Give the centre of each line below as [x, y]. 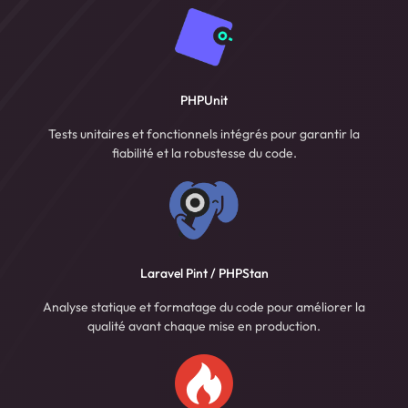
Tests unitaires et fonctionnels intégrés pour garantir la [204, 134]
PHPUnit [204, 101]
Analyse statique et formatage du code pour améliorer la [204, 307]
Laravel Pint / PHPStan [204, 274]
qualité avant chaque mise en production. [204, 326]
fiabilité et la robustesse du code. [204, 153]
